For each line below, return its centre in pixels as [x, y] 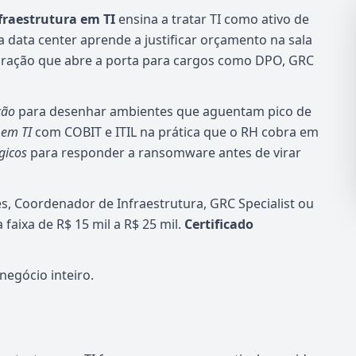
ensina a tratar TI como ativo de [212, 19]
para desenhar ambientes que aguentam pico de [163, 111]
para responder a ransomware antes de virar [164, 153]
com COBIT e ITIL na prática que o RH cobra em [175, 132]
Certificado [219, 224]
